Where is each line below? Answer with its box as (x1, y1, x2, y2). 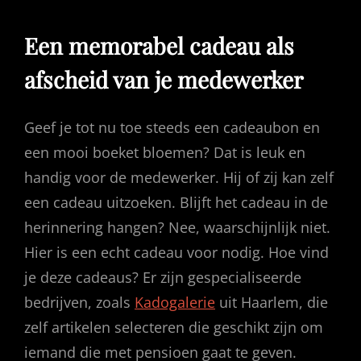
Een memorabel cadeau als (24, 31, 294, 60)
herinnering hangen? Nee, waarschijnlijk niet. (24, 218, 330, 238)
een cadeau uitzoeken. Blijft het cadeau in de (24, 193, 328, 213)
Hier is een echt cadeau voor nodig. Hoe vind (24, 243, 329, 263)
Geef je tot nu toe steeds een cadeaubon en (24, 118, 320, 138)
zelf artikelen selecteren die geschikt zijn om (24, 317, 323, 338)
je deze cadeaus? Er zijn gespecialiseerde (24, 268, 301, 288)
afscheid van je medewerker (24, 64, 303, 94)
